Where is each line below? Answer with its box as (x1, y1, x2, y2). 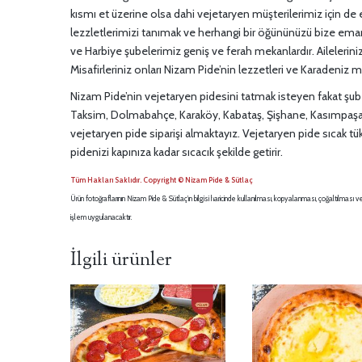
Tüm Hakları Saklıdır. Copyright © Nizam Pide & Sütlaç (70, 175, 253, 185)
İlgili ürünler (70, 246, 172, 275)
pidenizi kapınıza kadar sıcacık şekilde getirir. (70, 145, 283, 160)
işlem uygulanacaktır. (70, 213, 132, 222)
